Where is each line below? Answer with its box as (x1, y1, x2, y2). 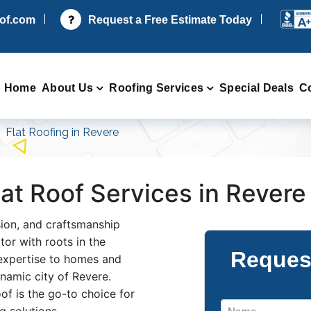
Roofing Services (109, 81, 204, 94)
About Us (41, 81, 94, 94)
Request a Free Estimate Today (88, 13, 252, 26)
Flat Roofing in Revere (6, 126, 119, 140)
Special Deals (219, 81, 294, 94)
